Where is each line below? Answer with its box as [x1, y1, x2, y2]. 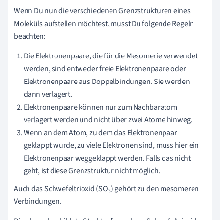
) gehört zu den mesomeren [110, 183, 199, 194]
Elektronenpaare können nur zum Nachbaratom [24, 101, 177, 112]
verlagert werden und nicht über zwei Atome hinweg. [24, 114, 192, 125]
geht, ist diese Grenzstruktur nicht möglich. [24, 165, 161, 176]
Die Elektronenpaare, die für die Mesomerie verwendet [24, 50, 198, 61]
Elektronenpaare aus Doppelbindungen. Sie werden [24, 76, 190, 87]
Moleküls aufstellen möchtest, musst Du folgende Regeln [14, 18, 194, 29]
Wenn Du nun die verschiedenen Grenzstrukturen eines [14, 5, 191, 16]
